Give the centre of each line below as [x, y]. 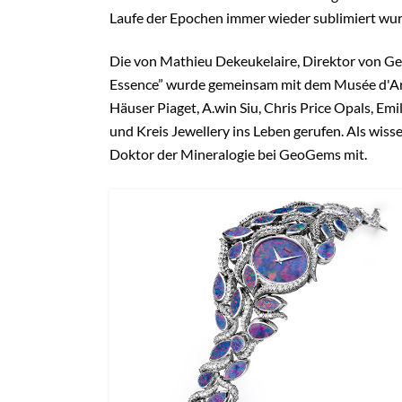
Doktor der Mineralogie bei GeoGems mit [237, 153]
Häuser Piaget [153, 107]
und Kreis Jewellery [170, 130]
